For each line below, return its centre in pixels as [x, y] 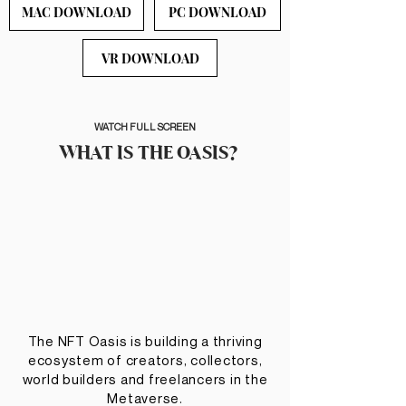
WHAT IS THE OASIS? [149, 152]
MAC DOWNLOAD [77, 12]
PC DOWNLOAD [217, 12]
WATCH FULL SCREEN [145, 126]
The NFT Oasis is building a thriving [145, 341]
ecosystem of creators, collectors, [145, 360]
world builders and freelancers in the [145, 379]
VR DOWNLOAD [150, 58]
